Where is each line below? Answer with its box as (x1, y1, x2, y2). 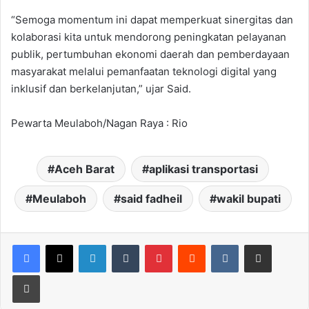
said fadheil (120, 192, 182, 206)
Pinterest (172, 239, 211, 250)
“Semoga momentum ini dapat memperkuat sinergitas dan (11, 13, 293, 26)
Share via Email (271, 239, 293, 250)
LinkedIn (106, 239, 141, 250)
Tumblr (139, 239, 168, 250)
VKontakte (238, 239, 282, 250)
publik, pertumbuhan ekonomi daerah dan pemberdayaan (11, 48, 290, 61)
